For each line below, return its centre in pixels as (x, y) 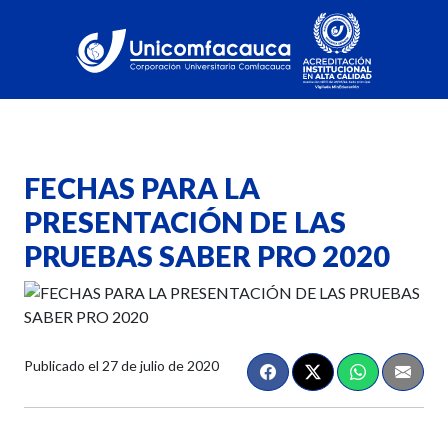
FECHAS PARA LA (142, 187)
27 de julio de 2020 (160, 365)
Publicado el (63, 365)
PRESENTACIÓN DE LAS (185, 221)
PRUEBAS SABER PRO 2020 (207, 255)
